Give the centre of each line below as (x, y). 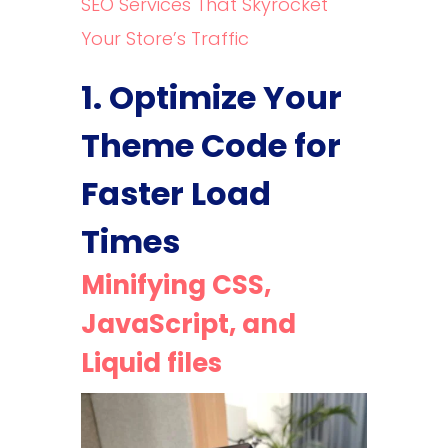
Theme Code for (210, 145)
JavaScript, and (188, 323)
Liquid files (151, 362)
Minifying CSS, (175, 284)
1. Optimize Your (211, 97)
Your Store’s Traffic (164, 38)
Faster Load (175, 193)
